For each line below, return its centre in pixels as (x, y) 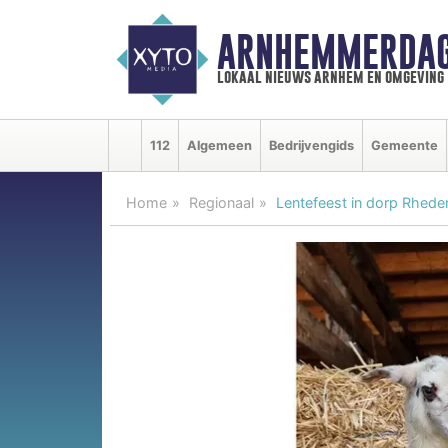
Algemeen (219, 145)
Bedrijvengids (311, 145)
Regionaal (221, 202)
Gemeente (404, 145)
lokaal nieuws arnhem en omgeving (330, 77)
